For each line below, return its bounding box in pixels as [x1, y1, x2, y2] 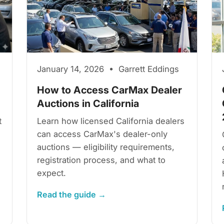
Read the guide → [37, 189, 106, 199]
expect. [37, 167, 66, 178]
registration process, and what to [37, 154, 166, 165]
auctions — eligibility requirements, [37, 141, 175, 152]
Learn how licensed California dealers [37, 115, 185, 126]
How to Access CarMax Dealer [37, 83, 182, 96]
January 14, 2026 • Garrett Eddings [37, 63, 179, 74]
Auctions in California [37, 97, 139, 109]
